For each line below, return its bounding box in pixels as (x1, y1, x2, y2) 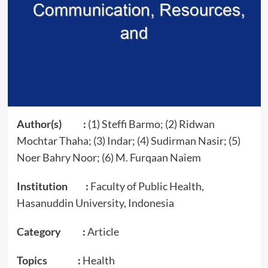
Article (85, 224, 119, 238)
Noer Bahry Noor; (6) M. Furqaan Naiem (16, 150, 201, 164)
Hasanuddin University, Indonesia (16, 196, 174, 209)
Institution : (16, 179, 89, 193)
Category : (16, 224, 86, 238)
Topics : (16, 253, 81, 267)
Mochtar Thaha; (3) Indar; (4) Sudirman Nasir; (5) (16, 133, 240, 147)
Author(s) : (16, 117, 86, 130)
